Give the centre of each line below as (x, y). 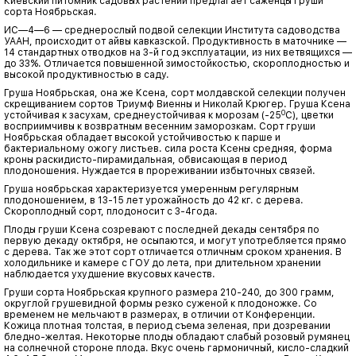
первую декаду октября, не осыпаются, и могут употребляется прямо (175, 241)
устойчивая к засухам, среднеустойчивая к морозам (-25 (143, 115)
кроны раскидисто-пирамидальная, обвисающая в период (145, 160)
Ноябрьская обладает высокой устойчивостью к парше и (142, 137)
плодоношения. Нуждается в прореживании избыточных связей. (160, 171)
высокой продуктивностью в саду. (87, 75)
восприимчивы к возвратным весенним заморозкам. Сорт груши (160, 126)
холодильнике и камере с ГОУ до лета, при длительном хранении (163, 263)
